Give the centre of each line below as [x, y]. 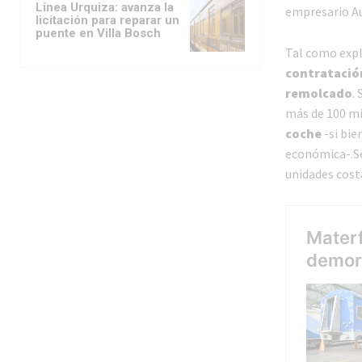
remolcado [318, 93]
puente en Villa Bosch [98, 33]
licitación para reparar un [107, 20]
